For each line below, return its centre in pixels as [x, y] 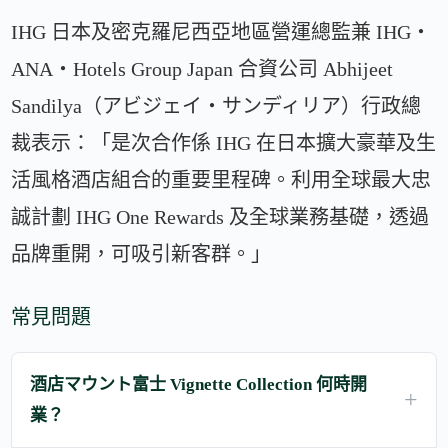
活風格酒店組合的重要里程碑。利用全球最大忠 [221, 179]
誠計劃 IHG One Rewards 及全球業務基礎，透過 [220, 216]
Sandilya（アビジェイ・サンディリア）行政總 [216, 105]
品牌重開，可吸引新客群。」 [141, 253]
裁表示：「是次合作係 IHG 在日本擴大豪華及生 [224, 142]
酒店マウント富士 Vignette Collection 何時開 [199, 384]
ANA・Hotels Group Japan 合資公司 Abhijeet [202, 68]
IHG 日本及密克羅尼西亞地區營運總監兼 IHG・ [221, 31]
